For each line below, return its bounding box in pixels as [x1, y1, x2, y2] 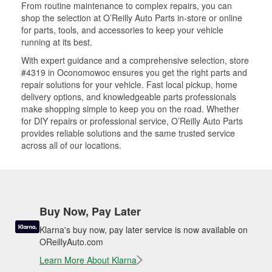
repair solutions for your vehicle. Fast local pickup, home [21, 78, 237, 90]
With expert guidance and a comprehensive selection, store [21, 54, 249, 66]
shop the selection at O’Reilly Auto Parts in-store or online [21, 12, 242, 24]
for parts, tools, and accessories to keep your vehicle [21, 24, 223, 36]
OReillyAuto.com [39, 236, 103, 248]
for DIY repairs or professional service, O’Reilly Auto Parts [21, 115, 243, 127]
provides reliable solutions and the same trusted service [21, 127, 235, 139]
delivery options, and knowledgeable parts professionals [21, 90, 236, 103]
